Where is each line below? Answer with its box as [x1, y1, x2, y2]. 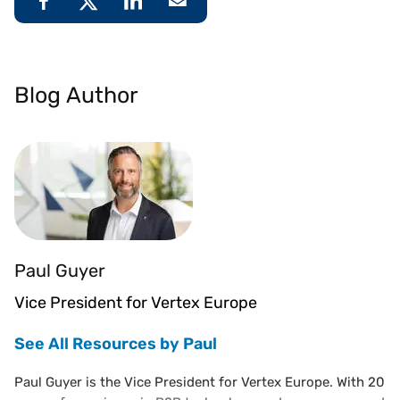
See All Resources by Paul [14, 333, 217, 354]
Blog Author [14, 80, 138, 108]
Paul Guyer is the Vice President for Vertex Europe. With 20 [14, 373, 385, 390]
